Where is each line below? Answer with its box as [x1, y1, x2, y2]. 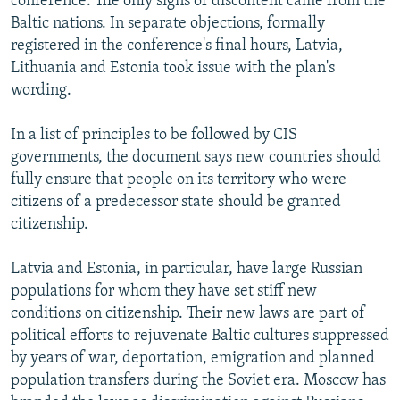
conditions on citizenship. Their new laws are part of [11, 304, 365, 322]
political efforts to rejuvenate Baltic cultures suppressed [11, 327, 389, 345]
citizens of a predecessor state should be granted [11, 193, 341, 211]
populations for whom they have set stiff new [11, 282, 317, 300]
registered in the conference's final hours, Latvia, [11, 37, 343, 54]
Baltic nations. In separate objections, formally [11, 14, 325, 32]
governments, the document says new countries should [11, 148, 381, 166]
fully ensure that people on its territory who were [11, 171, 346, 188]
